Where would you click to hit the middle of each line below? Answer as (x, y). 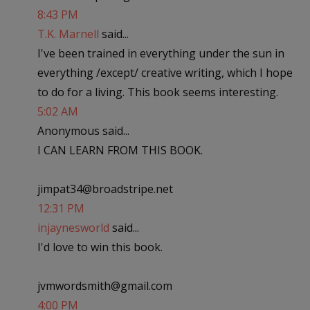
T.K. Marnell (68, 34)
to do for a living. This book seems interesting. (157, 92)
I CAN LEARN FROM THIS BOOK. (120, 150)
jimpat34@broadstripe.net (105, 189)
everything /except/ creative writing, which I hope (165, 72)
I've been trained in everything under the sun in (161, 53)
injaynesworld (73, 227)
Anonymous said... (83, 130)
